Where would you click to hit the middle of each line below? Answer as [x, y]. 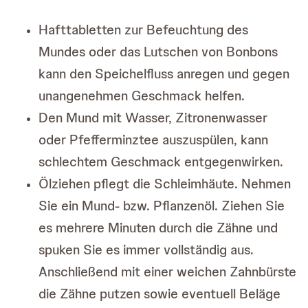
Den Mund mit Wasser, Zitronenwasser [153, 118]
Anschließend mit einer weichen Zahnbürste [167, 272]
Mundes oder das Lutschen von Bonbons [158, 52]
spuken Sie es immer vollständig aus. [146, 250]
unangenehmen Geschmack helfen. [142, 96]
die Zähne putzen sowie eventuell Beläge [159, 294]
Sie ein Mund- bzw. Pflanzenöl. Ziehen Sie [162, 206]
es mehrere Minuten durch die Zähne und [158, 228]
